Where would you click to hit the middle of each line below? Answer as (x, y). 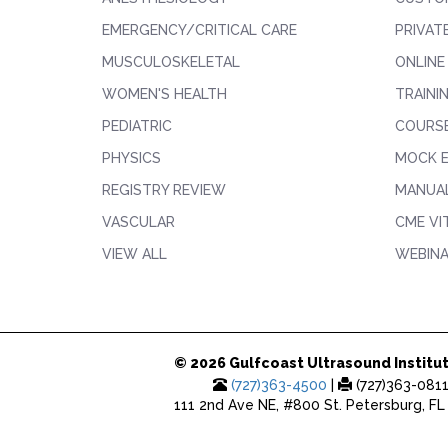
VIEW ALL (134, 254)
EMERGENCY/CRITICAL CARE (199, 30)
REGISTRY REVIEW (164, 190)
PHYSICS (131, 158)
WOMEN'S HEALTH (164, 94)
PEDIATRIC (137, 126)
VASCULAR (138, 222)
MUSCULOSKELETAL (171, 62)
